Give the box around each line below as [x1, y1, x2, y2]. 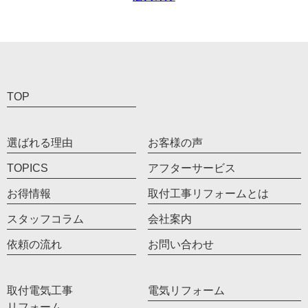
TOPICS [7, 162, 48, 174]
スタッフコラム [7, 213, 84, 225]
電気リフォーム [148, 285, 225, 296]
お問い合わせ [148, 239, 214, 250]
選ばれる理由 [7, 137, 73, 148]
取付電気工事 [7, 285, 73, 296]
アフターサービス [148, 162, 236, 174]
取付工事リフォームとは [148, 188, 269, 199]
